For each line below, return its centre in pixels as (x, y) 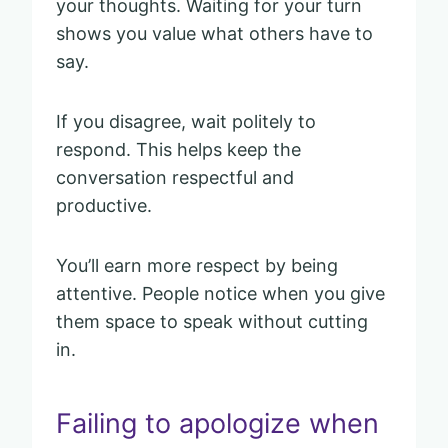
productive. (104, 205)
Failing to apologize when (217, 424)
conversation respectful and (175, 177)
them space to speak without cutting (212, 321)
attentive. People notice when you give (220, 293)
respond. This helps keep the (178, 149)
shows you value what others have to (214, 33)
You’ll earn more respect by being (197, 265)
